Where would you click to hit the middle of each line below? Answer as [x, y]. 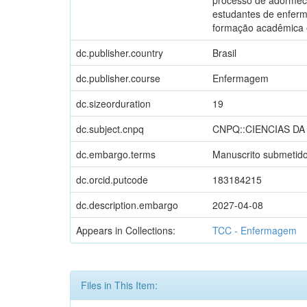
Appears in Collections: [126, 230]
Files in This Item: [119, 285]
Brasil [224, 52]
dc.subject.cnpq [110, 128]
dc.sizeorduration [113, 103]
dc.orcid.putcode [112, 179]
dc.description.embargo [127, 205]
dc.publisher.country [120, 52]
